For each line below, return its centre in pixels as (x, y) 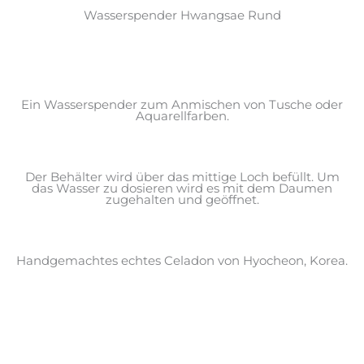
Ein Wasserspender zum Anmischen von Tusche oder (182, 105)
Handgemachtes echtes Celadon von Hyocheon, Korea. (182, 260)
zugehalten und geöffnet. (182, 200)
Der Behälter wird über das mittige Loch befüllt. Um (182, 178)
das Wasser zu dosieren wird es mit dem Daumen (182, 189)
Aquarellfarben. (182, 117)
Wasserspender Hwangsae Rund (182, 15)
